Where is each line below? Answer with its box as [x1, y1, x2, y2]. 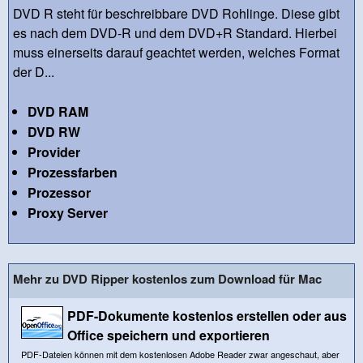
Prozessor [27, 182, 91, 202]
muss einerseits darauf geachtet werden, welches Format [13, 42, 340, 62]
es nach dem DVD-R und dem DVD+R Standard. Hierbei [13, 23, 337, 42]
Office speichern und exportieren [67, 325, 270, 344]
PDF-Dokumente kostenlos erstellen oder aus [67, 305, 347, 325]
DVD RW [27, 122, 80, 141]
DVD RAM [27, 101, 88, 121]
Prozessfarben [27, 162, 117, 181]
